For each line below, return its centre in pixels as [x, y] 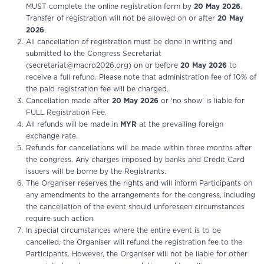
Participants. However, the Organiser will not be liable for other [137, 254]
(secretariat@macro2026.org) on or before [103, 66]
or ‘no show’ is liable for [202, 101]
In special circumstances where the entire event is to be [123, 231]
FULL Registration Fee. [66, 113]
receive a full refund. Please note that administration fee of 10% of [141, 77]
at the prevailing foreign [180, 125]
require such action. [60, 219]
